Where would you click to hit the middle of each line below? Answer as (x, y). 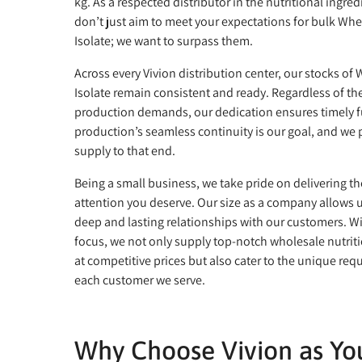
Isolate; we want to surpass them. (164, 40)
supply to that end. (125, 150)
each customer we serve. (140, 280)
